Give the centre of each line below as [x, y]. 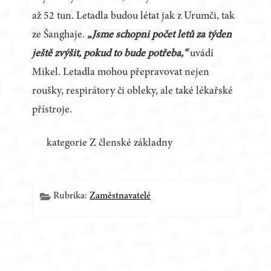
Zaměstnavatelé [120, 196]
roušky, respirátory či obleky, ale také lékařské [133, 92]
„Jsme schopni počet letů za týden [160, 35]
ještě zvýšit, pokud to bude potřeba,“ [110, 54]
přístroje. [52, 110]
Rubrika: [72, 196]
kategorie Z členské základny [110, 144]
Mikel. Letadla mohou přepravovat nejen [121, 73]
